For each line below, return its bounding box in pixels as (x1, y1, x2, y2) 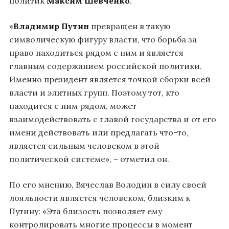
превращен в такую (89, 20, 170, 31)
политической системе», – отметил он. (9, 153, 169, 164)
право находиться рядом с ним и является (9, 47, 184, 58)
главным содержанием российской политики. (9, 60, 202, 71)
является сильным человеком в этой (9, 140, 159, 151)
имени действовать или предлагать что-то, (9, 127, 189, 138)
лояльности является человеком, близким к (9, 192, 190, 203)
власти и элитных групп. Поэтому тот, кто (9, 87, 179, 98)
